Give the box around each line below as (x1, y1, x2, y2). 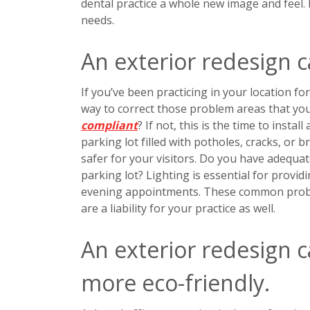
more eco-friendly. (81, 268, 270, 298)
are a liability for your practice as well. (81, 201, 275, 217)
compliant (81, 118, 138, 134)
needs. (81, 12, 114, 28)
